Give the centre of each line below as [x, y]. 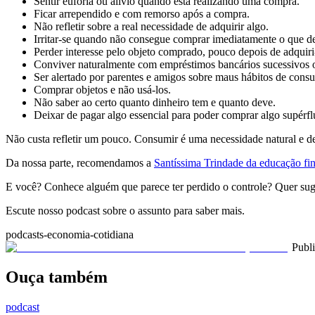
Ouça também [57, 277]
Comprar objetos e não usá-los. [102, 90]
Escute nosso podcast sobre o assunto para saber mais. [125, 211]
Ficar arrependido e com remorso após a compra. [142, 14]
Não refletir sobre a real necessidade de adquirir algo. [151, 27]
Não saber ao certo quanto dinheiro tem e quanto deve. [155, 103]
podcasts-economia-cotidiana [70, 235]
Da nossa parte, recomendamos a [80, 163]
